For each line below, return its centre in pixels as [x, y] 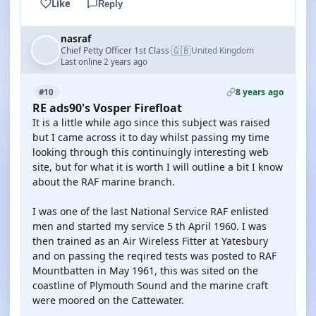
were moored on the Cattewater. [108, 300]
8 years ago [259, 92]
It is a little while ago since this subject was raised [151, 122]
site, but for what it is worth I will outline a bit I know [158, 167]
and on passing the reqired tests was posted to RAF [154, 256]
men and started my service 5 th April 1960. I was [150, 226]
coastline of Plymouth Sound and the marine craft [150, 285]
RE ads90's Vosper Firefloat [107, 108]
